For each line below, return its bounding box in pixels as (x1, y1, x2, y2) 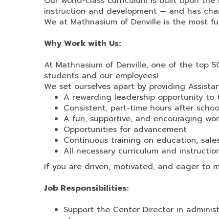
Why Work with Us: (44, 38, 121, 49)
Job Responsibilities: (44, 182, 129, 194)
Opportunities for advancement (64, 124, 187, 135)
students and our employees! (44, 70, 161, 82)
